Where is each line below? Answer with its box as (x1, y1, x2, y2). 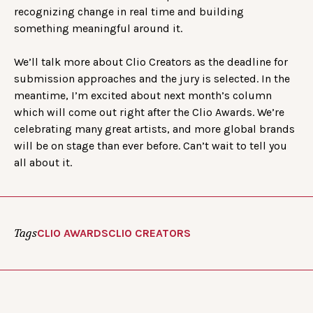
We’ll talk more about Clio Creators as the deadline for (14, 54, 288, 68)
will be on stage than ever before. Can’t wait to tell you (14, 138, 287, 152)
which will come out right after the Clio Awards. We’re (14, 105, 284, 119)
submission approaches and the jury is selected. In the (14, 71, 290, 85)
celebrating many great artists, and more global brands (14, 122, 295, 136)
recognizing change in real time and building (14, 4, 244, 18)
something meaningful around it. (14, 21, 182, 35)
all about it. (14, 155, 72, 169)
